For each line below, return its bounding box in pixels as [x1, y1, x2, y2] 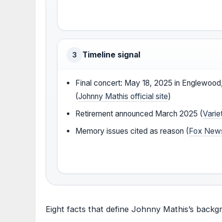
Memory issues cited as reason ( [75, 126, 189, 136]
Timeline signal [82, 50, 140, 60]
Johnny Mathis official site [78, 92, 168, 102]
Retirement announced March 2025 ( [75, 109, 203, 119]
